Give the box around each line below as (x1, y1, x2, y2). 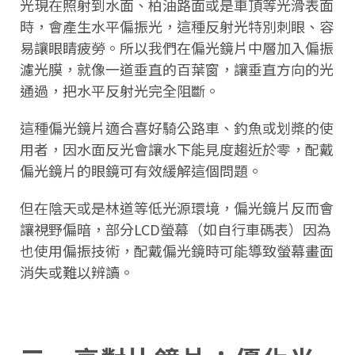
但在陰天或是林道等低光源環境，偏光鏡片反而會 (20, 197, 334, 218)
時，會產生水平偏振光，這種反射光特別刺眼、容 (20, 15, 334, 36)
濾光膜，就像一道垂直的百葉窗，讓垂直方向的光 (20, 58, 334, 79)
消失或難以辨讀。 (20, 261, 134, 282)
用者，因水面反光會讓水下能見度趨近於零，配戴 (20, 138, 334, 159)
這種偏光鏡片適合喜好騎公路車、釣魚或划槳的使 (20, 116, 334, 138)
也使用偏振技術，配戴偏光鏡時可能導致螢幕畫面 (20, 239, 334, 261)
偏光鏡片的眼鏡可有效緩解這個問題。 (20, 159, 262, 181)
